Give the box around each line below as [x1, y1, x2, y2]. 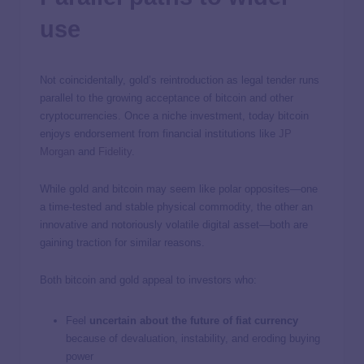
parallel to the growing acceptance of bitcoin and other [40, 92, 293, 105]
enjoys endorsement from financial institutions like [40, 128, 279, 141]
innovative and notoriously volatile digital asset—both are [40, 219, 308, 232]
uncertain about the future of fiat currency [89, 314, 298, 327]
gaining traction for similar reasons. [40, 236, 205, 249]
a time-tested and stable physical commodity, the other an [40, 201, 313, 214]
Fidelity [98, 145, 132, 158]
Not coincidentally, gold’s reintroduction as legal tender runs [40, 74, 319, 87]
